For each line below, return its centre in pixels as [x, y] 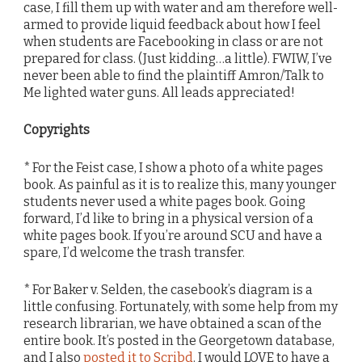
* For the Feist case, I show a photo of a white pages [173, 167]
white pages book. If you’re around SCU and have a [173, 235]
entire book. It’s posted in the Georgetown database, [179, 340]
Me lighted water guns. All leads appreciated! [159, 93]
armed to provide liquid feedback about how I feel [172, 25]
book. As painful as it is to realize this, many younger [180, 184]
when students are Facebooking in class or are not [173, 42]
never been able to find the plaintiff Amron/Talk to [174, 76]
